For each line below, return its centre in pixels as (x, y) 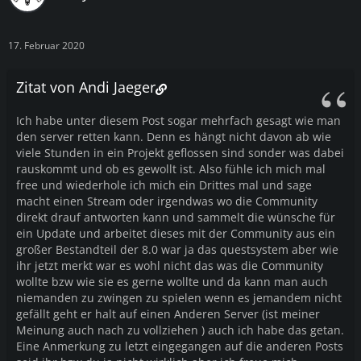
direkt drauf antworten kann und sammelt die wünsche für (176, 217)
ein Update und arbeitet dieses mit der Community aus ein (176, 233)
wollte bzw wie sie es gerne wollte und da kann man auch (172, 281)
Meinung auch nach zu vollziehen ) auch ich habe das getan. (180, 330)
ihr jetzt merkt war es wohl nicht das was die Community (170, 265)
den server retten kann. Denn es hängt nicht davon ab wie (174, 136)
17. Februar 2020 (46, 45)
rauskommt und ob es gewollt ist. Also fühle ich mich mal (171, 168)
